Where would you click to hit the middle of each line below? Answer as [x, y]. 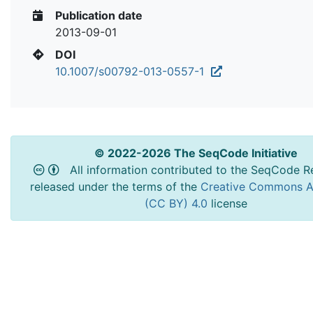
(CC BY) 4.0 [177, 203]
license [229, 203]
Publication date [97, 15]
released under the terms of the [115, 186]
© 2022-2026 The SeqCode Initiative [196, 153]
